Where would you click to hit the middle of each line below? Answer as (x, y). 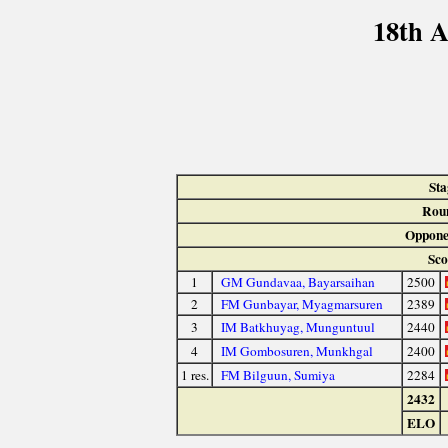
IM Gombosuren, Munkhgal (296, 351)
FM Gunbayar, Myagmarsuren (301, 304)
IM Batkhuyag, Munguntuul (297, 327)
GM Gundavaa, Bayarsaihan (297, 282)
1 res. (194, 375)
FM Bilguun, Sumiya (277, 375)
